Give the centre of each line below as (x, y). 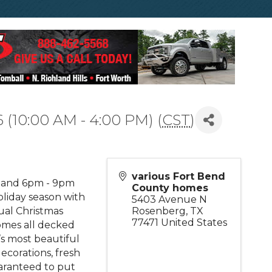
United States (194, 223)
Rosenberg (159, 211)
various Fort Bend (179, 176)
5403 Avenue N (170, 199)
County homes (170, 188)
